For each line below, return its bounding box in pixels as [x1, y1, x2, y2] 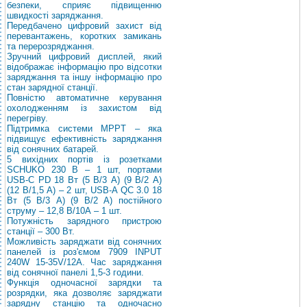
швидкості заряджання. [7, 10, 103, 21]
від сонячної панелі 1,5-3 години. [7, 267, 144, 278]
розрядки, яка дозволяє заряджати [7, 288, 162, 298]
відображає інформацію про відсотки [7, 62, 162, 72]
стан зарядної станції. [7, 82, 98, 93]
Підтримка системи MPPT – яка [7, 123, 162, 134]
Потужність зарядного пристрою [7, 216, 162, 226]
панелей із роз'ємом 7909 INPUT [7, 247, 162, 257]
